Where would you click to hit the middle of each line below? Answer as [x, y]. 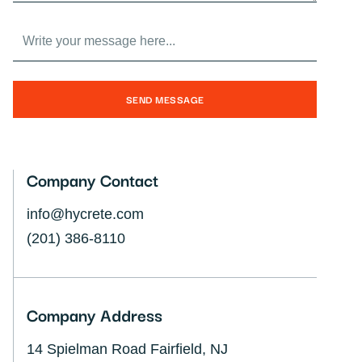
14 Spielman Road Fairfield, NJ [127, 349]
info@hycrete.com [85, 214]
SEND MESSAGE [165, 99]
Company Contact [93, 179]
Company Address [95, 314]
